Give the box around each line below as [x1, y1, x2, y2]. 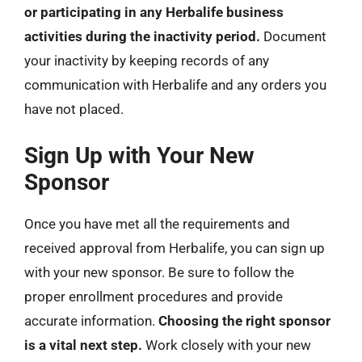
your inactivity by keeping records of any [24, 53, 269, 69]
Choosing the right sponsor [158, 312, 330, 329]
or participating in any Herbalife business [24, 4, 284, 20]
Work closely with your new [142, 336, 311, 353]
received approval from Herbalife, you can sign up [24, 239, 325, 256]
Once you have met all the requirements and [24, 215, 290, 232]
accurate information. [24, 312, 158, 329]
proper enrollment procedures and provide [24, 288, 283, 305]
